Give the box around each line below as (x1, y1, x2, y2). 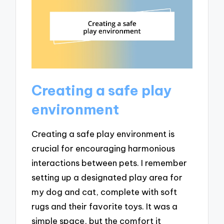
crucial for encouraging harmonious (31, 143, 175, 154)
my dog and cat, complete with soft (31, 186, 177, 197)
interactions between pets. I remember (31, 157, 187, 168)
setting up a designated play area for (31, 172, 183, 183)
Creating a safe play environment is (31, 128, 175, 139)
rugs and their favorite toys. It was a (31, 201, 178, 212)
